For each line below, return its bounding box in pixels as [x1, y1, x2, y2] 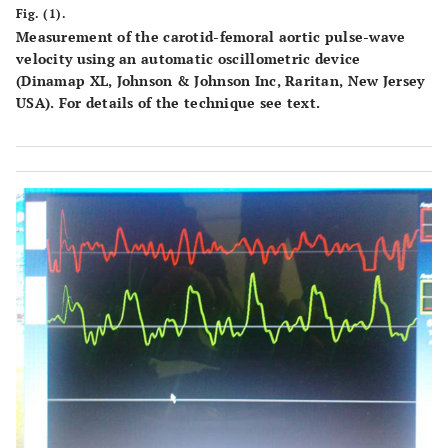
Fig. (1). [16, 6, 67, 21]
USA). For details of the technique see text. [16, 93, 321, 112]
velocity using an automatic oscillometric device [16, 49, 361, 68]
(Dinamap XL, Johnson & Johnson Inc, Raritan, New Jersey [16, 71, 425, 90]
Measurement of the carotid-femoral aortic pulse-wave [16, 27, 406, 46]
